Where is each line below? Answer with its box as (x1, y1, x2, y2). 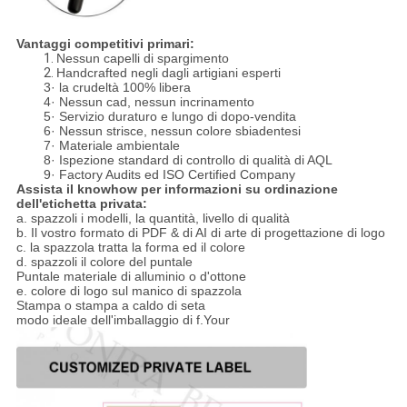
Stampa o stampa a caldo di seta (15, 297, 205, 313)
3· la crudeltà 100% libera (43, 79, 191, 94)
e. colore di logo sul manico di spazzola (15, 283, 242, 298)
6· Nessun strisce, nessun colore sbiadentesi (43, 123, 301, 138)
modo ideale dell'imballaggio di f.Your (15, 312, 230, 327)
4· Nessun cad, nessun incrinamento (43, 94, 254, 109)
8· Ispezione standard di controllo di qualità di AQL (43, 152, 333, 167)
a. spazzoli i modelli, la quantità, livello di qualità (15, 210, 290, 225)
